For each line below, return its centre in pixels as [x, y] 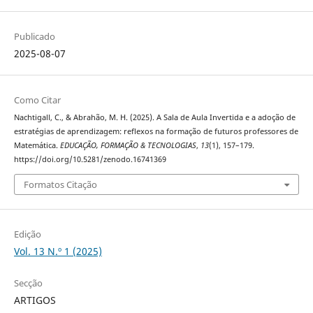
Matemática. [37, 146]
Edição [27, 234]
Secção [28, 283]
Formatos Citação [60, 184]
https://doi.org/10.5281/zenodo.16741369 [90, 160]
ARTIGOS [35, 300]
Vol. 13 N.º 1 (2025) [58, 251]
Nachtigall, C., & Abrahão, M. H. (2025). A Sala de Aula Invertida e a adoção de [154, 118]
